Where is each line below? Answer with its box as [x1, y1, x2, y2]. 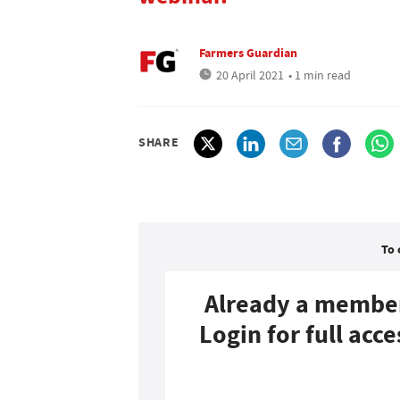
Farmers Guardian [199, 44, 297, 62]
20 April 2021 [216, 67, 284, 83]
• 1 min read [288, 67, 351, 83]
